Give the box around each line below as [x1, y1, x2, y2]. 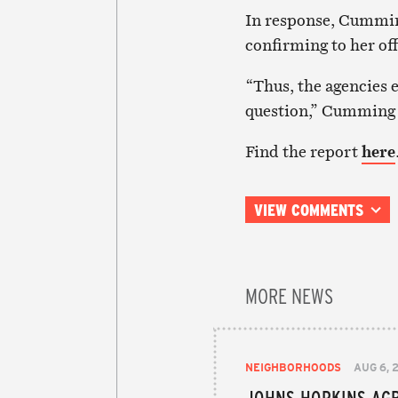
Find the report [244, 139, 362, 163]
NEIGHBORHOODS [245, 359, 341, 374]
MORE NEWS [245, 280, 333, 309]
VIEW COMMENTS [253, 198, 363, 220]
